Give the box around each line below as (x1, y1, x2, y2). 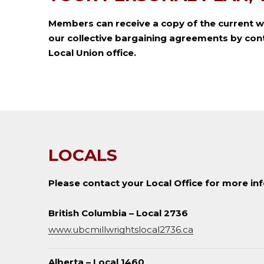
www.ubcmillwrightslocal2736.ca (48, 224, 193, 235)
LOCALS (48, 145, 117, 165)
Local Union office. (48, 47, 136, 58)
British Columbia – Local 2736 (48, 207, 188, 219)
